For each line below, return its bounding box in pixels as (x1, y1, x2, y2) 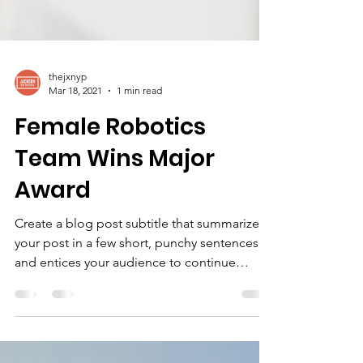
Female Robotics (15, 143, 206, 175)
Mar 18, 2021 (49, 117, 102, 129)
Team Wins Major (15, 175, 215, 207)
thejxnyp (49, 103, 87, 115)
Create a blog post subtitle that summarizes (15, 248, 265, 263)
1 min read (117, 117, 162, 129)
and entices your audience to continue (15, 287, 236, 302)
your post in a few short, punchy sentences (15, 267, 258, 283)
